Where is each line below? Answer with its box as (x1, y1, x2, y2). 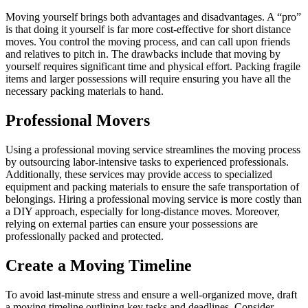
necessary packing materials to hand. (5, 85, 164, 98)
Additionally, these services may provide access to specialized (5, 168, 272, 180)
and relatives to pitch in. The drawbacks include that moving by (5, 48, 280, 60)
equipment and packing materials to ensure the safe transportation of (5, 180, 299, 192)
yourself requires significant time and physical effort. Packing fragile (5, 60, 300, 73)
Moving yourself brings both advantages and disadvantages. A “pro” (5, 11, 301, 23)
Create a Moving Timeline (5, 256, 192, 274)
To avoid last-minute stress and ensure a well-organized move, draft (5, 288, 297, 300)
